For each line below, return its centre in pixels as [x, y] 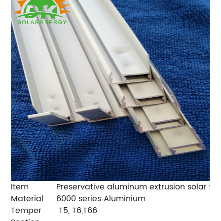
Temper [26, 211]
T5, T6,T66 [77, 211]
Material [27, 199]
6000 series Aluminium [101, 199]
